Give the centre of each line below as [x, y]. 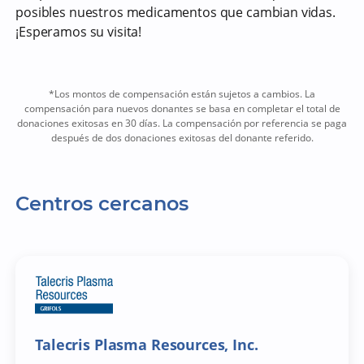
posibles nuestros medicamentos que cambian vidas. [175, 13]
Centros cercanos [102, 204]
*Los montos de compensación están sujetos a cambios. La [182, 94]
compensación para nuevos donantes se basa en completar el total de [182, 109]
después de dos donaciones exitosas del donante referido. [182, 138]
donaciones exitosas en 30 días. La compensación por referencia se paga [182, 123]
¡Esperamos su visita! [79, 32]
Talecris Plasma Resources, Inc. [147, 345]
